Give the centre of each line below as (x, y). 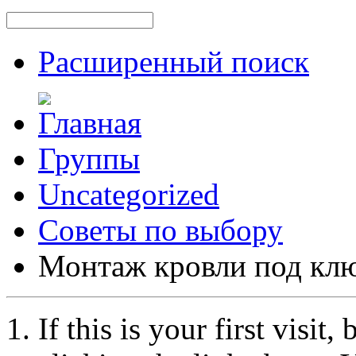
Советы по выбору (161, 230)
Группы (89, 159)
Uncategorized (129, 194)
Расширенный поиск (174, 62)
